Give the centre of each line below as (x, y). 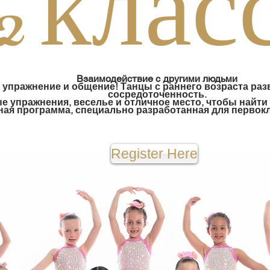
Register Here (154, 154)
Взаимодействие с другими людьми (157, 79)
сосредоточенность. (157, 94)
